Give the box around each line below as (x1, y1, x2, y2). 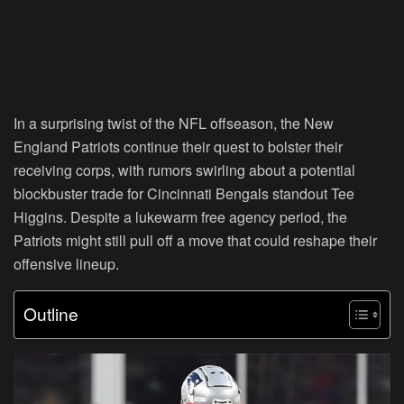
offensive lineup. (14, 252, 119, 274)
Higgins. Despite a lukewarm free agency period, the (14, 206, 347, 227)
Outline (23, 300, 78, 326)
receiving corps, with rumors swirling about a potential (14, 159, 355, 180)
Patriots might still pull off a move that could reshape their (14, 229, 377, 251)
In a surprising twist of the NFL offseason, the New (14, 112, 334, 133)
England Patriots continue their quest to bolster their (14, 135, 343, 157)
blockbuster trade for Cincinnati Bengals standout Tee (14, 182, 354, 204)
